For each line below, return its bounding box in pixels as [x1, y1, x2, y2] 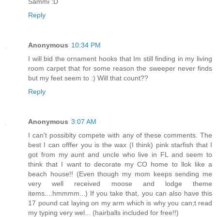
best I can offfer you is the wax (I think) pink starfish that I [28, 140, 212, 149]
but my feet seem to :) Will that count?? [28, 74, 148, 82]
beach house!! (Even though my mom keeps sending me [28, 170, 212, 178]
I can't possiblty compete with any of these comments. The [28, 131, 212, 139]
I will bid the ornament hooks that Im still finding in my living [28, 54, 212, 62]
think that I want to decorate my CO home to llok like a [28, 160, 212, 168]
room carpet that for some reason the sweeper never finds [28, 64, 212, 72]
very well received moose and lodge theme [28, 179, 212, 187]
